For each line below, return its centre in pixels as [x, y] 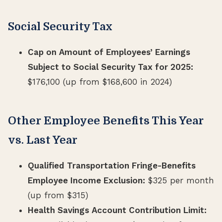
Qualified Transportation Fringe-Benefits [112, 165]
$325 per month [180, 180]
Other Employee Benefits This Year [106, 120]
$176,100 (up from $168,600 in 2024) [100, 82]
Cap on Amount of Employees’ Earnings [109, 52]
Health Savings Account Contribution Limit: [117, 210]
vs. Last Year [43, 140]
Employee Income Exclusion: [86, 180]
